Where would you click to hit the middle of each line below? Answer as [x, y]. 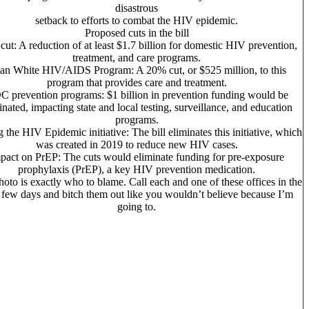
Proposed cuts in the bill [137, 33]
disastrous [137, 8]
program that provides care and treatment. [137, 83]
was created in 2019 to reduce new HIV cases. [137, 145]
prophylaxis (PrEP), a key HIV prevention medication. [137, 170]
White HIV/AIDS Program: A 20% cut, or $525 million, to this [149, 70]
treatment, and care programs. [137, 58]
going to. [137, 207]
